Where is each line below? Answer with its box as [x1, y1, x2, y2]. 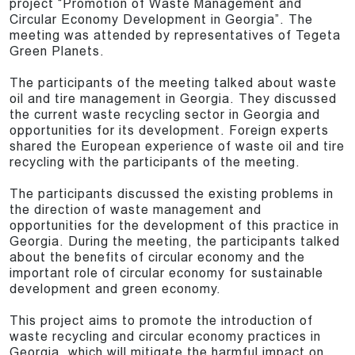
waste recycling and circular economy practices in [10, 329, 321, 345]
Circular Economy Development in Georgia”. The [10, 12, 313, 28]
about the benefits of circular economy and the [10, 250, 305, 265]
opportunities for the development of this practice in [10, 218, 339, 234]
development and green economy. [10, 281, 221, 297]
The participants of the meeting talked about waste [10, 75, 337, 91]
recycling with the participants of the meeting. [10, 155, 300, 170]
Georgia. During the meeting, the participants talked [10, 234, 340, 250]
